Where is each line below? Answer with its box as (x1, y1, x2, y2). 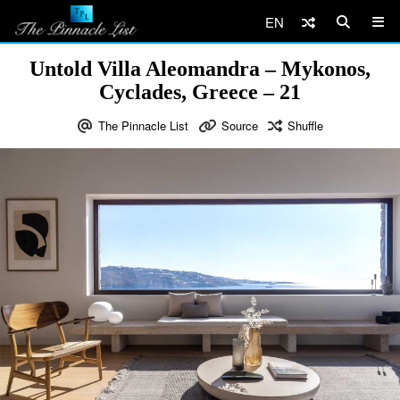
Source (221, 117, 258, 134)
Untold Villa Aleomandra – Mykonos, (29, 57, 371, 80)
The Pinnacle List (97, 117, 188, 134)
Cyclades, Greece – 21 (99, 80, 301, 104)
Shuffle (287, 117, 323, 134)
